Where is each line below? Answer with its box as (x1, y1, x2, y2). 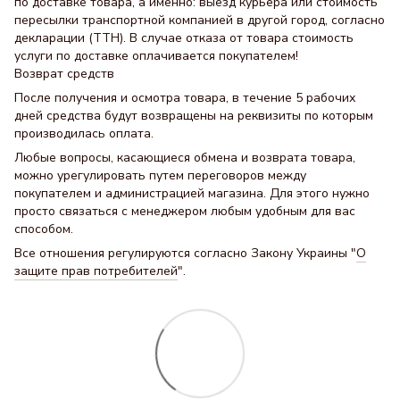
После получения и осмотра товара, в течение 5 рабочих (14, 89, 355, 107)
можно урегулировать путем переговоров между (14, 167, 306, 185)
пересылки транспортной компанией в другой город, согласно (14, 12, 385, 29)
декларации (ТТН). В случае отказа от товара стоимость (14, 29, 354, 47)
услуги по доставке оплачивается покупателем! (14, 47, 298, 65)
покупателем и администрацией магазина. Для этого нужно (14, 185, 370, 203)
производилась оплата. (14, 125, 154, 143)
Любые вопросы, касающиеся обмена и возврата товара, (14, 149, 355, 167)
